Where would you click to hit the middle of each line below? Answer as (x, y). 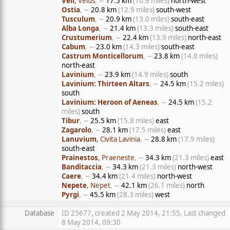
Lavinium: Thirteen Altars (106, 84)
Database (40, 213)
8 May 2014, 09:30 (91, 222)
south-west (173, 10)
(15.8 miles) (136, 121)
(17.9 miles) (196, 139)
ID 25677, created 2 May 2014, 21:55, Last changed (143, 213)
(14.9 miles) (150, 74)
